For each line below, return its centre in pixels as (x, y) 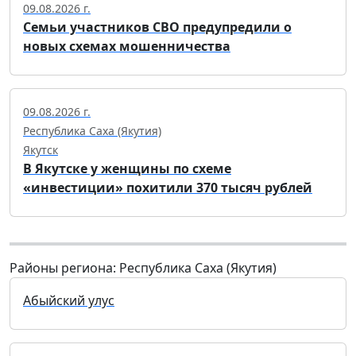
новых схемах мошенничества (127, 46)
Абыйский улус (69, 300)
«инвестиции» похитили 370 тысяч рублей (168, 187)
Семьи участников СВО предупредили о (157, 27)
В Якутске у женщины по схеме (127, 168)
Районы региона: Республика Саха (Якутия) (143, 267)
